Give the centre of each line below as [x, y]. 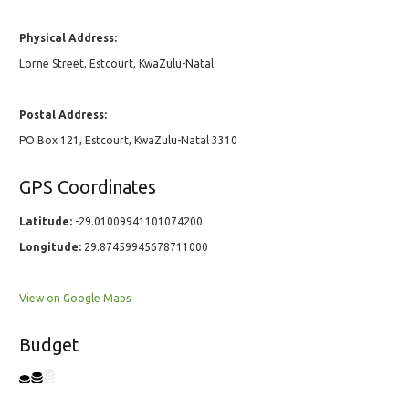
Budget [49, 346]
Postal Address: [63, 115]
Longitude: [50, 247]
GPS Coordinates [88, 188]
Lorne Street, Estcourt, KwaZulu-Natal [116, 64]
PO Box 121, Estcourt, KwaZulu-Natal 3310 [128, 141]
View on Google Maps [75, 299]
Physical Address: [68, 38]
